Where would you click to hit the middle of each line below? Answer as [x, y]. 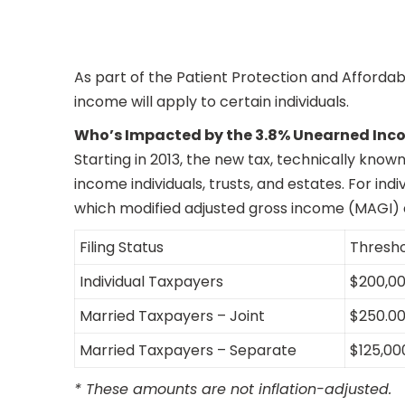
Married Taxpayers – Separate [188, 350]
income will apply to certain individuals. [212, 102]
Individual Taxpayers [151, 282]
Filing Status [122, 247]
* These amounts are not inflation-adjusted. [233, 389]
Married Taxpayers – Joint [172, 316]
